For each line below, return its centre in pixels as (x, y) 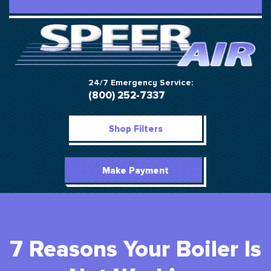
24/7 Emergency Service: (140, 83)
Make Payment (135, 171)
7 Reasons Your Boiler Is (135, 250)
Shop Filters (135, 129)
